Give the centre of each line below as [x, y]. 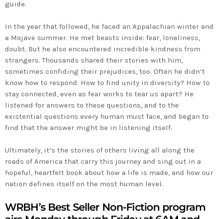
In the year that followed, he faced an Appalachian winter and [109, 26]
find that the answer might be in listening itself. [88, 127]
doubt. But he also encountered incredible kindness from [103, 49]
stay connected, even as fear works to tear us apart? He [99, 94]
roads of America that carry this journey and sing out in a [103, 161]
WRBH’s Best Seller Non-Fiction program [105, 207]
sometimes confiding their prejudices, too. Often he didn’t [105, 71]
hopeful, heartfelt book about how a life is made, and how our [109, 172]
